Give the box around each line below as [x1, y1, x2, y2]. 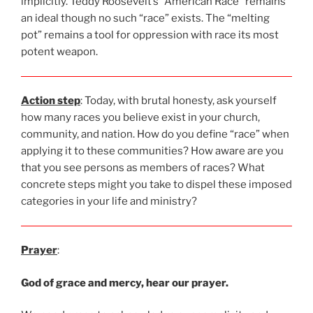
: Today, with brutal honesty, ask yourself [80, 94, 277, 108]
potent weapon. [21, 45, 98, 59]
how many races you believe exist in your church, [21, 111, 260, 124]
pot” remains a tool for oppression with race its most [21, 29, 279, 42]
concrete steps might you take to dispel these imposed [21, 178, 292, 191]
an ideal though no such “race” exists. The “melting [21, 12, 270, 25]
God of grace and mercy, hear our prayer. [21, 276, 228, 289]
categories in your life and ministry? [21, 195, 197, 208]
